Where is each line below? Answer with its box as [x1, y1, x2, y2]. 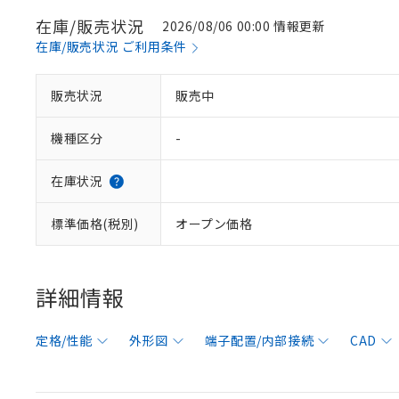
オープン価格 [175, 215, 253, 232]
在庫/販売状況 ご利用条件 [36, 37, 187, 55]
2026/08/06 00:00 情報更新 [162, 17, 326, 35]
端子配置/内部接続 [204, 331, 314, 349]
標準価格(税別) [51, 215, 139, 232]
